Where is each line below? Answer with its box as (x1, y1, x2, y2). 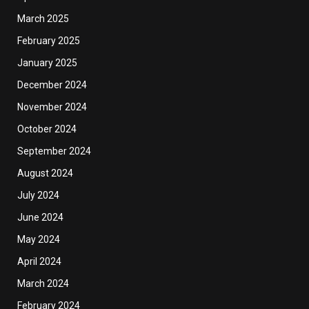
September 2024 (17, 146, 91, 157)
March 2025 (17, 13, 69, 25)
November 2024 (17, 101, 87, 113)
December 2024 (17, 79, 87, 91)
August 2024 (17, 168, 73, 179)
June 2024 (17, 212, 63, 223)
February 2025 (17, 35, 80, 47)
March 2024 (17, 278, 69, 290)
